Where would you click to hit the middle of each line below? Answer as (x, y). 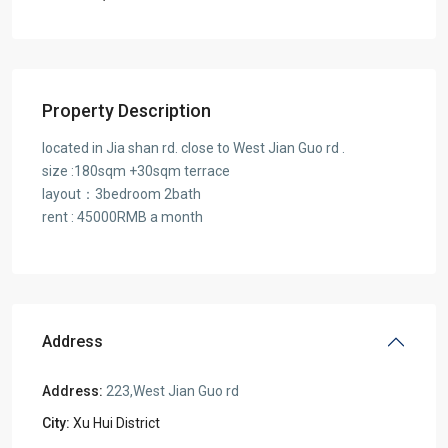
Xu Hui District (116, 422)
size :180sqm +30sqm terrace (136, 170)
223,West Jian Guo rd (171, 390)
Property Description (126, 110)
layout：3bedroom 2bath (121, 193)
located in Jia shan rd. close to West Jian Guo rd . (193, 147)
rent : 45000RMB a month (122, 216)
